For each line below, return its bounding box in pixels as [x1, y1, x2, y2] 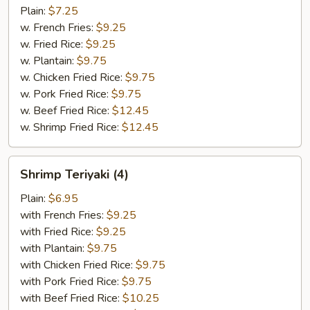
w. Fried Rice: [20, 37, 86, 52]
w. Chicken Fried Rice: [20, 70, 125, 85]
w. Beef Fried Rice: [20, 103, 112, 118]
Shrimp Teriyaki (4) [20, 166, 129, 183]
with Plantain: [20, 241, 87, 256]
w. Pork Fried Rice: [20, 86, 111, 102]
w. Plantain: [20, 53, 77, 69]
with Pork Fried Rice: [20, 274, 122, 289]
